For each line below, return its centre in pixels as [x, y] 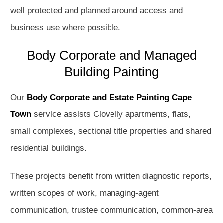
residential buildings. [49, 148]
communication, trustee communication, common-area [111, 210]
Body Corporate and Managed [111, 55]
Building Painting [111, 72]
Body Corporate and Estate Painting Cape [109, 97]
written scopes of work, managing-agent [85, 193]
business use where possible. [65, 28]
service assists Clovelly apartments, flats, [111, 114]
